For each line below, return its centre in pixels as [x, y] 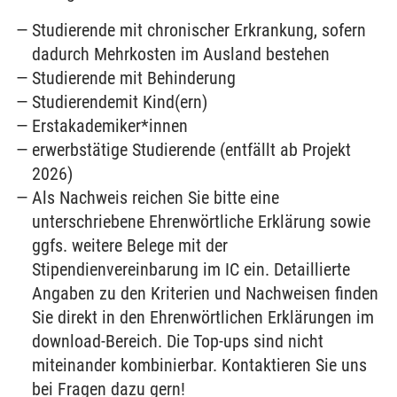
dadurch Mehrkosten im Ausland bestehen [181, 54]
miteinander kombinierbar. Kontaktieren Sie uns [200, 366]
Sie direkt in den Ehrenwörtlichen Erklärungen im [203, 318]
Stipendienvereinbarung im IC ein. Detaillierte [191, 270]
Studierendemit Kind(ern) [120, 102]
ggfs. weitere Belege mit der [130, 246]
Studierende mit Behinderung [134, 78]
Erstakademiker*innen [110, 126]
